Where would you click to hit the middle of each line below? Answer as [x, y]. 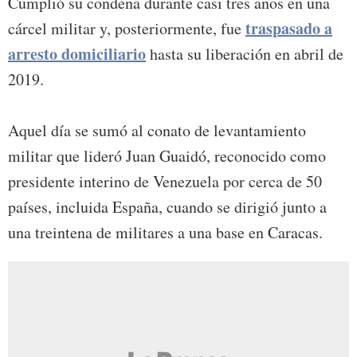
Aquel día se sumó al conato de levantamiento [157, 131]
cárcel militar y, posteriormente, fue [127, 29]
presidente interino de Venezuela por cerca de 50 [165, 182]
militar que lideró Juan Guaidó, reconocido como [167, 156]
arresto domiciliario [77, 54]
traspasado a [289, 29]
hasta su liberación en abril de [245, 54]
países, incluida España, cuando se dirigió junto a [167, 207]
